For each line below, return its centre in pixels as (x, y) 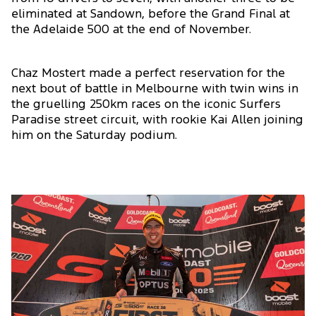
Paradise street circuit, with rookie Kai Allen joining (157, 121)
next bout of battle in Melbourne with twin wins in (155, 90)
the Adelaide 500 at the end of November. (131, 30)
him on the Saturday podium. (94, 136)
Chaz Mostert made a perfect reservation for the (148, 74)
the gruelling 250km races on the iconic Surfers (146, 105)
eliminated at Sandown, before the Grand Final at (151, 15)
